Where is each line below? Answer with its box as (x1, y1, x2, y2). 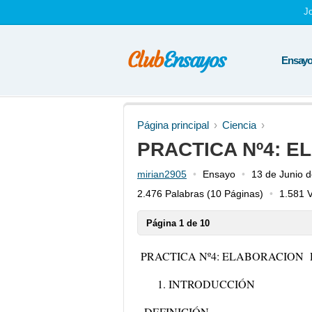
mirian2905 (137, 169, 187, 180)
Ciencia (222, 119, 256, 131)
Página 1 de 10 (146, 218, 210, 228)
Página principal (137, 119, 209, 131)
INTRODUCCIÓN (169, 276, 255, 291)
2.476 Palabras (137, 188, 204, 199)
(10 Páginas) (204, 188, 263, 199)
